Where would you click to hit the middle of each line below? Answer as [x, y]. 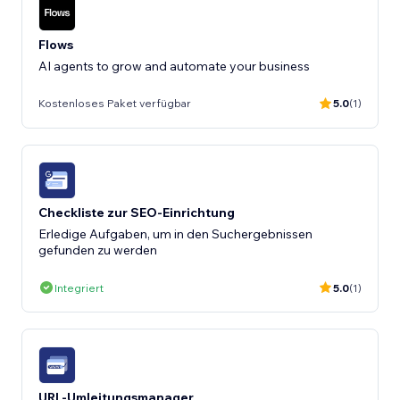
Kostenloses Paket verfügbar [115, 103]
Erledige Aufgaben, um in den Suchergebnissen [175, 234]
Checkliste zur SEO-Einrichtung [137, 212]
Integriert [79, 287]
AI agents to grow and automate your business [174, 66]
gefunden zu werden [98, 250]
